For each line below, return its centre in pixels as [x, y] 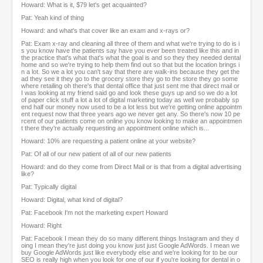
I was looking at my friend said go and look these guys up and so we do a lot [129, 93]
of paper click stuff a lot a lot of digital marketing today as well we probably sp [130, 100]
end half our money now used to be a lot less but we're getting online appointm [131, 107]
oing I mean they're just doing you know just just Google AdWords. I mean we [130, 246]
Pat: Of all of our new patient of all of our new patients [96, 154]
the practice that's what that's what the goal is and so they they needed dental [131, 58]
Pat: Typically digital [49, 187]
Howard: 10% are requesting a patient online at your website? [108, 141]
